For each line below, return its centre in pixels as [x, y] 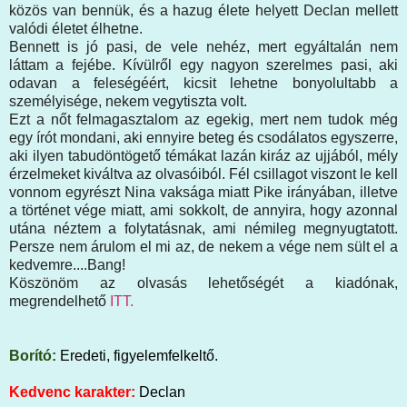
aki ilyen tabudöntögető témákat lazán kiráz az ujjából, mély [203, 155]
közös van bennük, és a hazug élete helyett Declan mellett [203, 10]
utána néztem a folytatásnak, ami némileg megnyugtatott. [203, 228]
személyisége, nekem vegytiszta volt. [128, 101]
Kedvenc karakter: [72, 392]
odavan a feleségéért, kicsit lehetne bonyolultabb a [203, 83]
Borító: [33, 355]
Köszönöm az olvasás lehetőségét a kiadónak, [203, 283]
